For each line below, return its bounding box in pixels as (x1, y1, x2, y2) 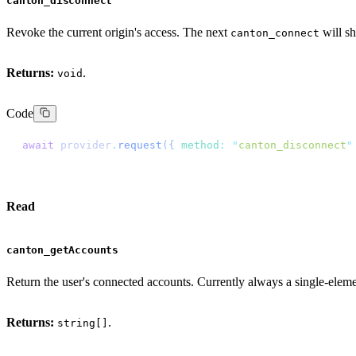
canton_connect (230, 26, 319, 39)
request (118, 138, 162, 151)
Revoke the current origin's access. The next (6, 25, 230, 39)
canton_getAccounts (6, 244, 119, 257)
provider (54, 138, 111, 151)
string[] (57, 317, 108, 330)
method (175, 138, 219, 151)
